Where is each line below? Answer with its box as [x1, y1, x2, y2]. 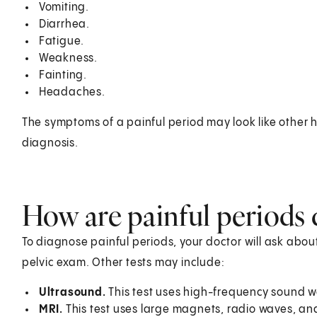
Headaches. [38, 86, 105, 98]
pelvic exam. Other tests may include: [21, 256, 225, 269]
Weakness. [38, 52, 98, 64]
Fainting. [38, 69, 87, 81]
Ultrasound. [38, 286, 106, 299]
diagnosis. [21, 137, 79, 149]
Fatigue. [38, 35, 85, 47]
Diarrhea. [38, 18, 90, 30]
